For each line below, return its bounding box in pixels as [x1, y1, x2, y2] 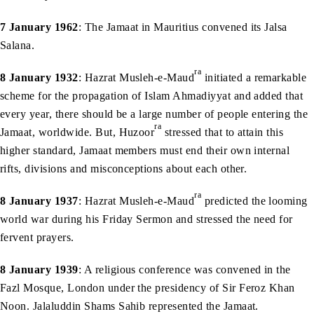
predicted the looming [201, 194, 308, 207]
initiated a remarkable [201, 71, 307, 83]
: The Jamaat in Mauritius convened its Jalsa [78, 20, 287, 33]
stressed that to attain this [161, 125, 284, 138]
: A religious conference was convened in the [78, 263, 291, 275]
